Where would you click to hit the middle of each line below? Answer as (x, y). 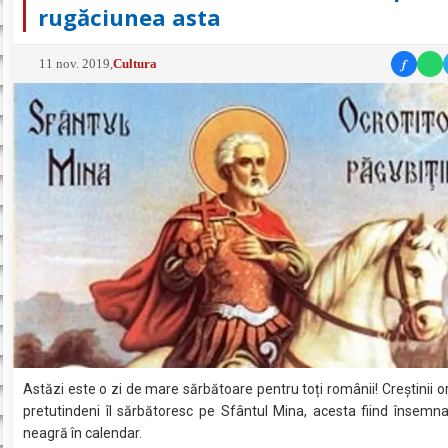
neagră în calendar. (83, 432)
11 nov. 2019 (75, 63)
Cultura (135, 63)
